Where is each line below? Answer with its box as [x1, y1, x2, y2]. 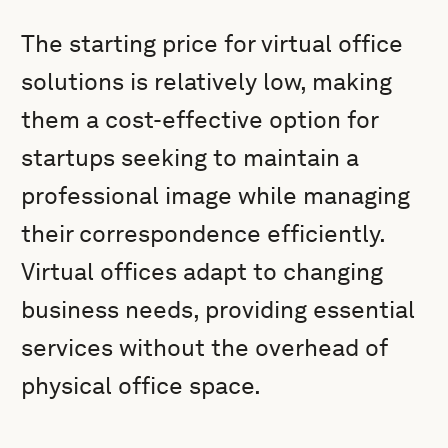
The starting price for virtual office [21, 29, 404, 58]
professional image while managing [21, 181, 411, 210]
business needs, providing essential [21, 295, 416, 324]
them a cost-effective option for [21, 105, 379, 134]
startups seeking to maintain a [21, 143, 360, 172]
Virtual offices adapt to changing [21, 257, 384, 286]
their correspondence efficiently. [21, 219, 386, 248]
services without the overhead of [21, 333, 388, 362]
